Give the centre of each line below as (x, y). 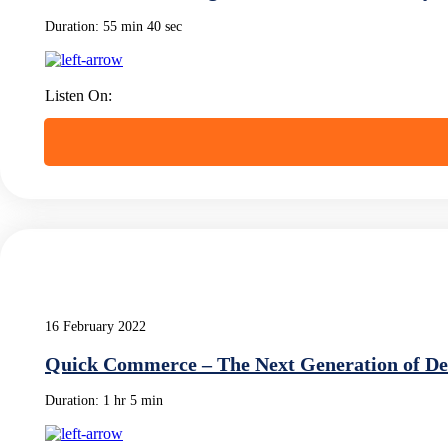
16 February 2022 (95, 326)
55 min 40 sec (142, 26)
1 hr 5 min (133, 400)
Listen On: (78, 95)
